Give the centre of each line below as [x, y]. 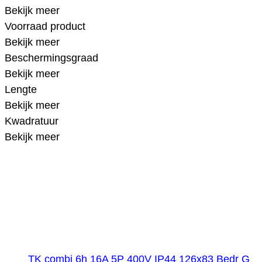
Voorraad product [45, 26]
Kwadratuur [32, 121]
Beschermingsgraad [51, 58]
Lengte [21, 89]
